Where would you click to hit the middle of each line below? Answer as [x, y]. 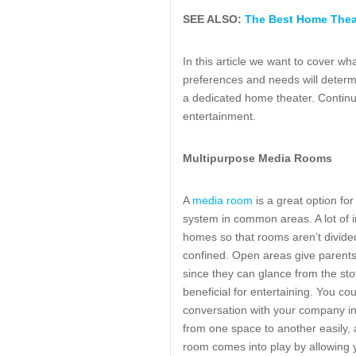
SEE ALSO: [214, 19]
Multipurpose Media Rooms [257, 158]
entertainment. [219, 116]
